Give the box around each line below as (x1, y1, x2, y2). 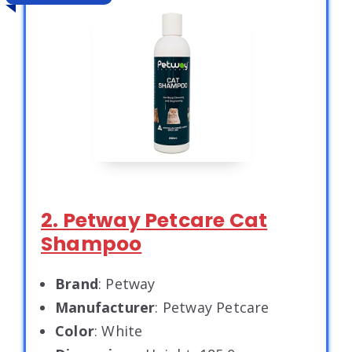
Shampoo (41, 229, 142, 258)
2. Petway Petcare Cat (41, 206, 268, 234)
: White (94, 321, 143, 340)
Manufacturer (55, 297, 156, 317)
